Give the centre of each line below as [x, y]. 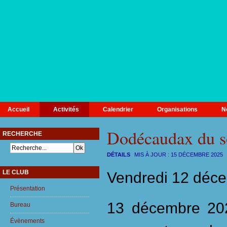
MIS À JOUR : [153, 155]
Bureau [20, 205]
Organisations [177, 109]
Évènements [27, 221]
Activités [66, 109]
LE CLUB [16, 172]
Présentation [28, 188]
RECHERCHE [22, 134]
